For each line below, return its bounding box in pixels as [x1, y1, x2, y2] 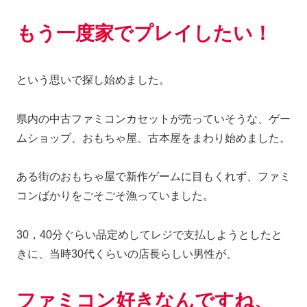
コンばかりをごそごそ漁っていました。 [16, 190, 214, 202]
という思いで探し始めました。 [16, 73, 170, 86]
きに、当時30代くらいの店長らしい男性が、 [16, 248, 237, 260]
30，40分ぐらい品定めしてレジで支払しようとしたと [16, 229, 282, 241]
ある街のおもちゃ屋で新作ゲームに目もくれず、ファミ [16, 171, 291, 183]
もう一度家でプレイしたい [16, 22, 253, 44]
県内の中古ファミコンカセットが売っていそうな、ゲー [16, 112, 291, 125]
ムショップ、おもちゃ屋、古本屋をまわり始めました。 [16, 132, 291, 144]
